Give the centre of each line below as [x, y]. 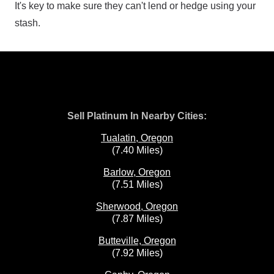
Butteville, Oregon [137, 241]
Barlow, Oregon [137, 172]
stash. [28, 23]
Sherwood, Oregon [137, 206]
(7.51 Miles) [137, 184]
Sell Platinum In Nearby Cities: [137, 116]
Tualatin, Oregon [137, 138]
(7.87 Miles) [137, 219]
